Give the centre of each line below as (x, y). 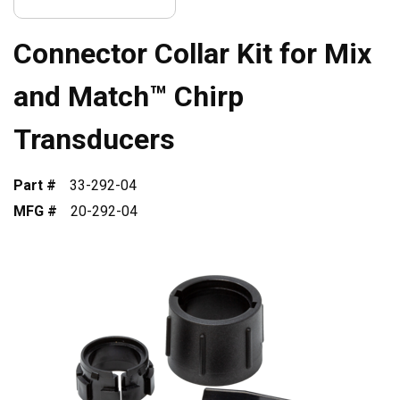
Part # (35, 186)
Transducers (94, 140)
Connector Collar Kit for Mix (192, 54)
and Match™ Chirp (129, 97)
